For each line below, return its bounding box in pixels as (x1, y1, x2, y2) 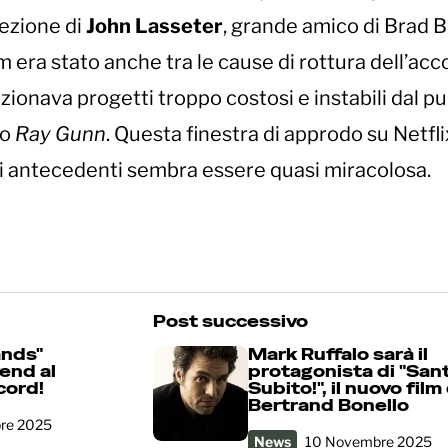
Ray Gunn (15, 122, 106, 147)
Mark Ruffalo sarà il (248, 344, 428, 366)
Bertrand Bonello (248, 395, 409, 417)
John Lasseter (86, 14, 223, 39)
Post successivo (153, 311, 308, 333)
